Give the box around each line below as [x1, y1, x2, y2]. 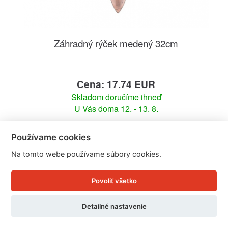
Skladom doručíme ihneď [71, 91, 161, 103]
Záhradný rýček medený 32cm [54, 36, 179, 50]
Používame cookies [11, 132, 91, 142]
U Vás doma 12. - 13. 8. [74, 102, 158, 115]
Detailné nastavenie [81, 202, 147, 210]
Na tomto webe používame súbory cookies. [11, 149, 162, 158]
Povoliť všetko [91, 177, 137, 185]
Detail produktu [85, 128, 147, 138]
